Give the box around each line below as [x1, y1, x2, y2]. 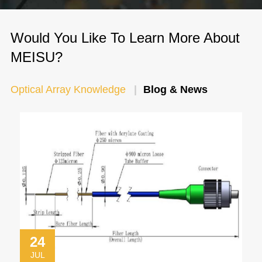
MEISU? [10, 49, 63, 65]
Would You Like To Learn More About [10, 29, 240, 46]
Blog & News [143, 83, 208, 95]
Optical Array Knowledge [10, 83, 126, 95]
